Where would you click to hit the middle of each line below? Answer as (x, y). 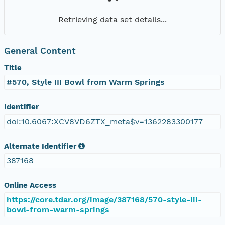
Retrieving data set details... (113, 19)
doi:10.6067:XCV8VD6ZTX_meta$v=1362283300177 (105, 121)
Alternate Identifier (40, 146)
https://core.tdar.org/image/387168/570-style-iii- (104, 199)
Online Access (30, 185)
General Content (40, 50)
